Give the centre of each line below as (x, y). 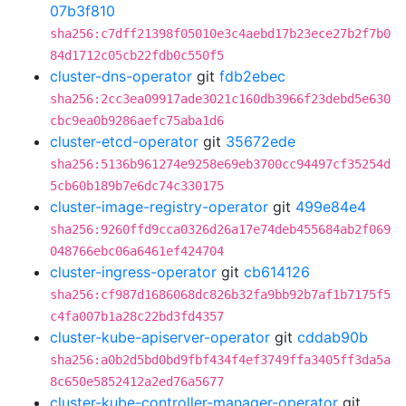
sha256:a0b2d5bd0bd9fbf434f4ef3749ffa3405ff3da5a (220, 360)
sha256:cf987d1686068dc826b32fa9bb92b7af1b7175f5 (220, 295)
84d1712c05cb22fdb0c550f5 (137, 55)
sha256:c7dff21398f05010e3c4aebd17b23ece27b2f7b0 (220, 34)
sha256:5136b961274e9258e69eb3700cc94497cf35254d (220, 164)
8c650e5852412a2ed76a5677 (137, 382)
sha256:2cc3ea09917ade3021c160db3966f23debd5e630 (220, 99)
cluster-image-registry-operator (159, 207)
